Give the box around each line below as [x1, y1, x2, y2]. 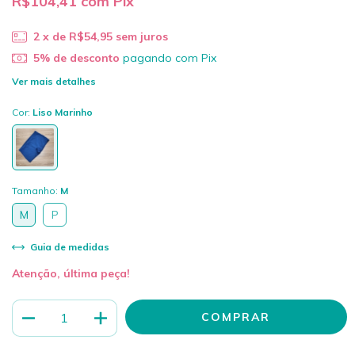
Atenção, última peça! [12, 265, 130, 281]
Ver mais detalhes [12, 74, 96, 87]
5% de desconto [32, 51, 120, 66]
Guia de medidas [27, 241, 109, 254]
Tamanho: [12, 184, 60, 197]
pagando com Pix [119, 51, 216, 66]
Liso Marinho [32, 105, 93, 118]
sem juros [115, 29, 168, 44]
